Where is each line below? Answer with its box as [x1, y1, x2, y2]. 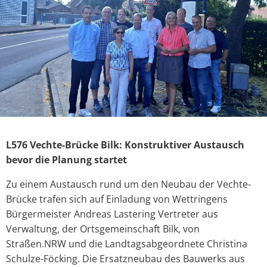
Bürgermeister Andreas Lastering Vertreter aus [6, 207, 218, 221]
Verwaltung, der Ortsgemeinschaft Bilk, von [6, 222, 200, 235]
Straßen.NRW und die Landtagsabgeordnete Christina [6, 237, 247, 250]
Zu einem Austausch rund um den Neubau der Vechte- [6, 177, 251, 191]
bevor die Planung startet [6, 153, 132, 166]
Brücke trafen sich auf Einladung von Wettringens [6, 192, 228, 206]
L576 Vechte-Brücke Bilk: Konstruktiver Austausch [6, 138, 244, 151]
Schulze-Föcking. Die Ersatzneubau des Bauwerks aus [6, 252, 245, 265]
